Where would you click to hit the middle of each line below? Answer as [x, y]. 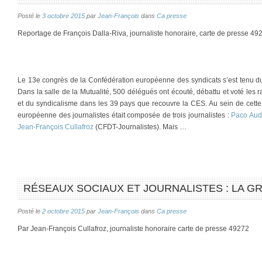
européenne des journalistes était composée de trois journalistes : [125, 115]
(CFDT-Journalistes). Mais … [140, 127]
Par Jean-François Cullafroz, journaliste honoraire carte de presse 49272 [133, 229]
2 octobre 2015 [63, 211]
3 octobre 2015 [63, 16]
